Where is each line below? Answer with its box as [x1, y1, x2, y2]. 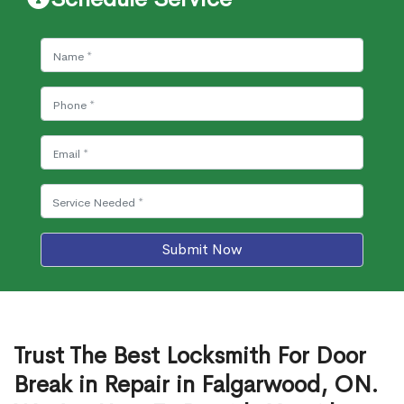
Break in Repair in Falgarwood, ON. [14, 370, 379, 399]
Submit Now [162, 240, 242, 259]
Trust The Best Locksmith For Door [14, 341, 366, 371]
